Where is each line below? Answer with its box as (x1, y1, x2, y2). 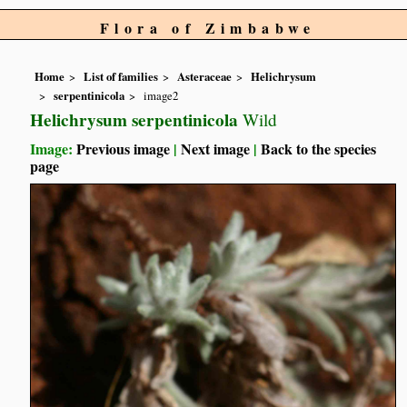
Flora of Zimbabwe (100, 17, 316, 38)
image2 (144, 86, 179, 104)
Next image (181, 137, 251, 159)
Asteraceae (177, 68, 233, 85)
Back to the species (261, 137, 377, 159)
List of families (84, 68, 159, 85)
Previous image (76, 137, 171, 159)
